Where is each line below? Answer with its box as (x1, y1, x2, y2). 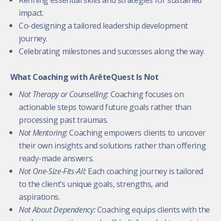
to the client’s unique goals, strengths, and (19, 178, 168, 189)
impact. (19, 7, 44, 18)
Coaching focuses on (110, 88, 184, 100)
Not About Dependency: (19, 204, 97, 215)
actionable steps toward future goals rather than (19, 101, 192, 112)
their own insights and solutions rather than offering (19, 140, 206, 151)
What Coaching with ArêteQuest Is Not (10, 71, 159, 82)
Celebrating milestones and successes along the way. (19, 45, 205, 57)
